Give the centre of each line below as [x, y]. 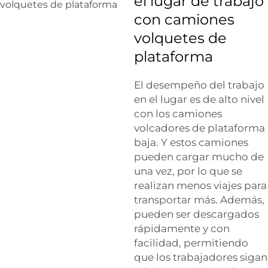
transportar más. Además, [199, 200]
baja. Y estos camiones [191, 142]
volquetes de [180, 38]
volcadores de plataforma [200, 128]
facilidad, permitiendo [191, 243]
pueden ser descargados [197, 214]
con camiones [184, 19]
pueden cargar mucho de [199, 157]
